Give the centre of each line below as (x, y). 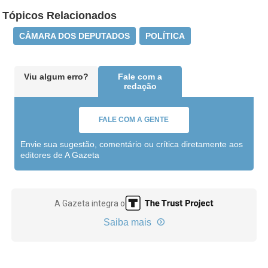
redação (140, 86)
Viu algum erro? (57, 77)
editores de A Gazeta (60, 155)
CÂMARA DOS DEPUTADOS (75, 36)
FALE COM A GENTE (134, 120)
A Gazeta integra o (90, 203)
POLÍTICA (165, 36)
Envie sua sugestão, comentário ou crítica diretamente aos (132, 144)
